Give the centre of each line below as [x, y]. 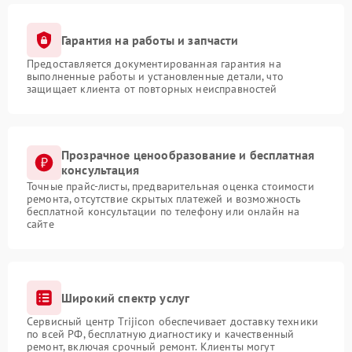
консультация [100, 170]
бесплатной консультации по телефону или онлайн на [163, 211]
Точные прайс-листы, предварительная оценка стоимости [170, 186]
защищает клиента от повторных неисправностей [152, 89]
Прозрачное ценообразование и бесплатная [188, 155]
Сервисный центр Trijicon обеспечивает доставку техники [173, 321]
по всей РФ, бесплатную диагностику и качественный [161, 334]
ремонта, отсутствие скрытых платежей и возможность [164, 199]
